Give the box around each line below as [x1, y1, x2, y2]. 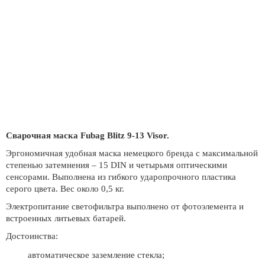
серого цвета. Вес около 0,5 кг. [6, 184, 124, 193]
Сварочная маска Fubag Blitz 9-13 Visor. [6, 131, 169, 140]
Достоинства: [6, 231, 58, 241]
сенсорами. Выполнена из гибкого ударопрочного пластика [6, 172, 236, 182]
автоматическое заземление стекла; [28, 250, 164, 260]
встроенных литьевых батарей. [6, 214, 126, 223]
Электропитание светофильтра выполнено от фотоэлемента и [6, 202, 244, 211]
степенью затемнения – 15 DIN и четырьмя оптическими [6, 160, 227, 170]
